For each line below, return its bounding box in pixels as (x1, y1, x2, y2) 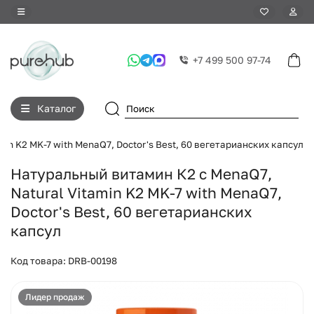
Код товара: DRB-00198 (11, 254, 117, 266)
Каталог (36, 102, 76, 114)
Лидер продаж (25, 292, 85, 303)
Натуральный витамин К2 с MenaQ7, (11, 164, 272, 183)
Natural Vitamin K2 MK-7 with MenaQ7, (11, 183, 282, 202)
